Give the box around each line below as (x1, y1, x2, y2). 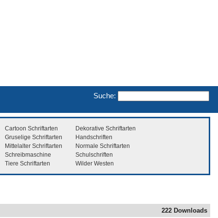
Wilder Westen (75, 160, 114, 167)
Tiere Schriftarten (5, 160, 50, 167)
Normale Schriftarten (75, 142, 130, 149)
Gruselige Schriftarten (5, 133, 62, 141)
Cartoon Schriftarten (5, 125, 58, 132)
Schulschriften (75, 151, 113, 158)
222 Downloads (162, 207, 207, 215)
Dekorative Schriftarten (75, 125, 136, 132)
